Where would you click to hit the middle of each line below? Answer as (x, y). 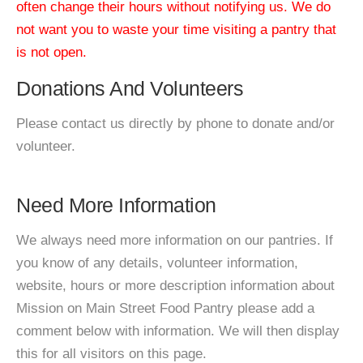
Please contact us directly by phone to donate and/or (175, 124)
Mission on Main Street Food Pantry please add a (165, 308)
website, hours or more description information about (175, 286)
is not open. (51, 52)
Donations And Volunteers (130, 88)
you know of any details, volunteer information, (157, 263)
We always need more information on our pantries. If (175, 240)
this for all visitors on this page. (111, 354)
